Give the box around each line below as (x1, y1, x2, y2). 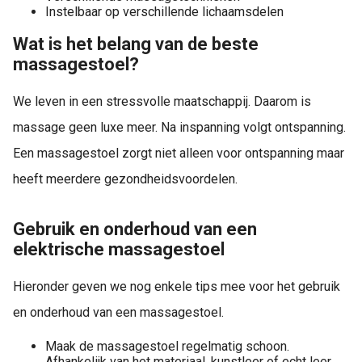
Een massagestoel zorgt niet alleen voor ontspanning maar (13, 145, 344, 162)
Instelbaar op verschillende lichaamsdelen (45, 3, 284, 19)
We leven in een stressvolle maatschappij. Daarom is (13, 94, 311, 110)
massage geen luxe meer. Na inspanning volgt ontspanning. (13, 120, 346, 136)
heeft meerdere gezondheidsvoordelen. (13, 171, 238, 187)
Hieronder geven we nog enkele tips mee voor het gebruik (13, 279, 340, 295)
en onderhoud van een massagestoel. (13, 305, 224, 321)
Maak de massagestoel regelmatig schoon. (45, 339, 289, 355)
